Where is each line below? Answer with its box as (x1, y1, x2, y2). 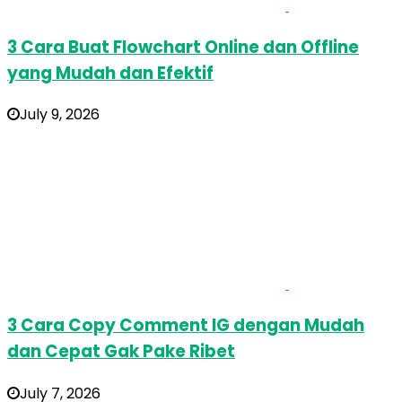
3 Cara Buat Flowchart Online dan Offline (7, 34, 359, 59)
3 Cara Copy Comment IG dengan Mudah (7, 313, 364, 338)
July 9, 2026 (20, 104, 100, 126)
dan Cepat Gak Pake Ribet (7, 339, 235, 364)
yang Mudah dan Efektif (7, 60, 214, 85)
